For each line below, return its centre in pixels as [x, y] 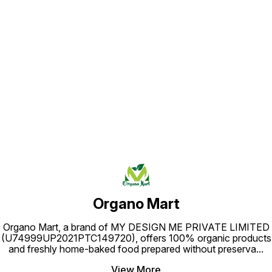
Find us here [136, 63]
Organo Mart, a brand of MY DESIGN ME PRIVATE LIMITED [136, 227]
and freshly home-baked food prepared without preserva [132, 249]
